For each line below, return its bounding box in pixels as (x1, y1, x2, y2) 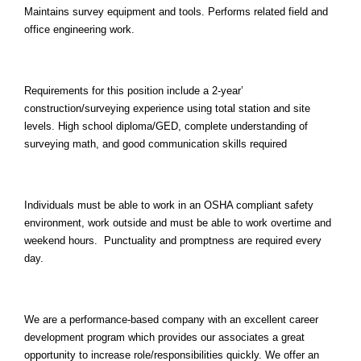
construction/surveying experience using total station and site (24, 102, 310, 114)
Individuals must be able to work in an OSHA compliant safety (24, 198, 313, 211)
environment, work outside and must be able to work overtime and (24, 216, 331, 229)
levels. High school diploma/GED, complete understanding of (24, 119, 308, 132)
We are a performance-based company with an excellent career (24, 313, 318, 326)
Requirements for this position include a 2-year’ (24, 84, 243, 97)
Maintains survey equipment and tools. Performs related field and (24, 5, 328, 18)
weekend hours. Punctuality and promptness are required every (24, 234, 322, 247)
